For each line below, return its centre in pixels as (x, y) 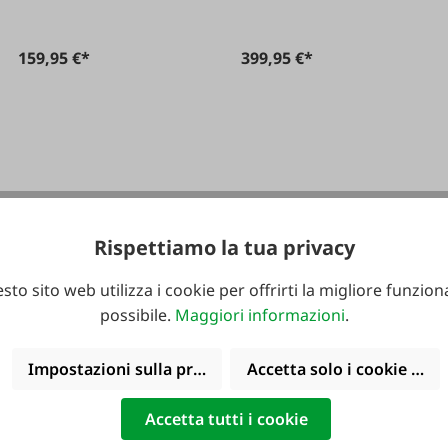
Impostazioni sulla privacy (130, 368)
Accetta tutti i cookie (226, 418)
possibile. (137, 315)
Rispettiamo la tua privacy (224, 248)
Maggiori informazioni (259, 315)
